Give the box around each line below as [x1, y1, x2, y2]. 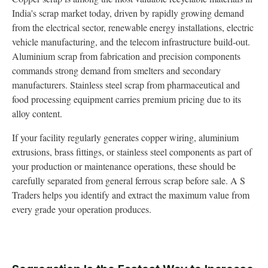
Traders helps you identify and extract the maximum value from [12, 188, 249, 201]
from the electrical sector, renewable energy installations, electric [12, 21, 254, 33]
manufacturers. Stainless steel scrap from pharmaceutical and [12, 78, 240, 91]
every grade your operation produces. [12, 203, 151, 215]
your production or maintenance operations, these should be [12, 160, 236, 172]
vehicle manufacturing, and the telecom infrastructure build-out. [12, 35, 250, 48]
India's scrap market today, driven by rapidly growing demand [12, 7, 244, 19]
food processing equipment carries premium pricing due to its [12, 93, 241, 105]
